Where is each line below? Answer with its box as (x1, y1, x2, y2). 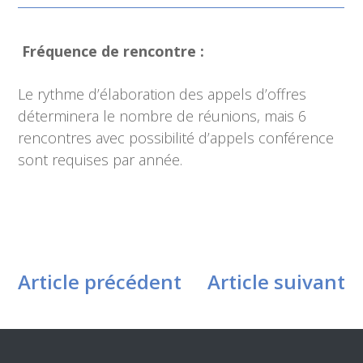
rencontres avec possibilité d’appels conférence (18, 128, 335, 148)
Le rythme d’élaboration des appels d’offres (18, 84, 307, 105)
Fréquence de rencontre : (22, 41, 205, 62)
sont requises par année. (18, 150, 183, 170)
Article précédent (18, 268, 182, 296)
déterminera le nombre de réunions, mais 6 (18, 106, 307, 126)
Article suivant (207, 268, 345, 296)
